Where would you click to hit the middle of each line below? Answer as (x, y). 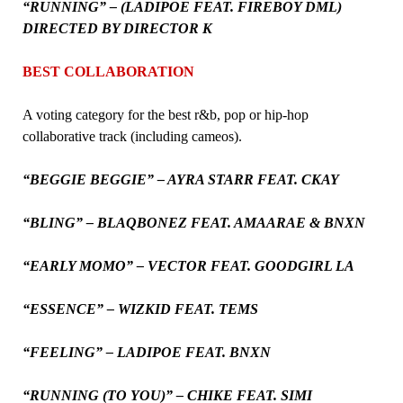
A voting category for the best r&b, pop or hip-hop (165, 114)
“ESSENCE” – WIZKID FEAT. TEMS (140, 309)
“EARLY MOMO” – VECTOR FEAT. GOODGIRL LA (188, 265)
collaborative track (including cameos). (132, 136)
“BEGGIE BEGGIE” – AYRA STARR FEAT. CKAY (180, 179)
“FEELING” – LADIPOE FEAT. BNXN (146, 352)
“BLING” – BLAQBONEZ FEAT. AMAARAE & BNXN (193, 222)
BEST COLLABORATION (108, 71)
